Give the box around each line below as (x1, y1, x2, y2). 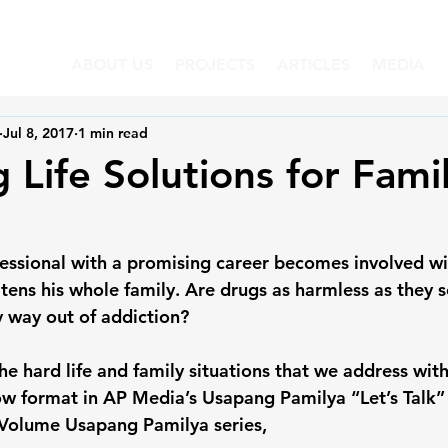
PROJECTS (175, 55, 255, 74)
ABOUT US (71, 55, 153, 74)
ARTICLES (277, 55, 350, 74)
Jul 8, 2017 (3, 123, 74, 142)
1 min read (78, 123, 148, 142)
